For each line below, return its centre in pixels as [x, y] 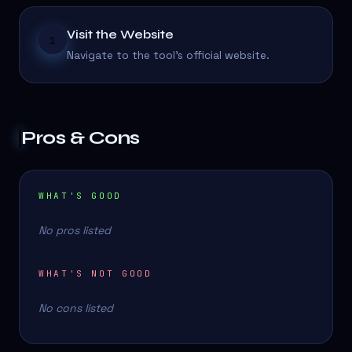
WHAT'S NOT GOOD [95, 274]
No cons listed [76, 308]
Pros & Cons [81, 138]
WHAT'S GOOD [81, 196]
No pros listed [75, 231]
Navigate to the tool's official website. [168, 56]
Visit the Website [120, 35]
